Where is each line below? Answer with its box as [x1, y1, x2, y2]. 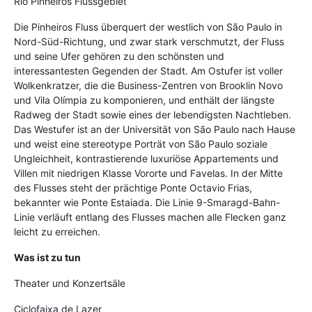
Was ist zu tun [14, 251, 81, 263]
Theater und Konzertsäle [14, 276, 125, 289]
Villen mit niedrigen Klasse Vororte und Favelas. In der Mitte [14, 166, 283, 179]
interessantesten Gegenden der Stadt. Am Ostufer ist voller [14, 64, 283, 77]
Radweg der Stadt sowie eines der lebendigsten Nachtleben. [14, 108, 291, 120]
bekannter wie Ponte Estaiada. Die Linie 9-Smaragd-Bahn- [14, 196, 280, 208]
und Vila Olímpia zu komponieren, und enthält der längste [14, 93, 274, 106]
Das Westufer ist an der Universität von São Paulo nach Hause [14, 123, 295, 135]
